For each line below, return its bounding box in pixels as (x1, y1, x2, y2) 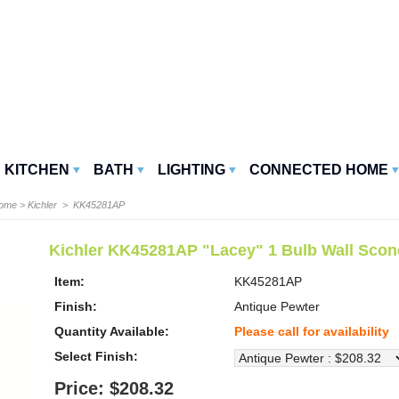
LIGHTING (158, 162, 225, 178)
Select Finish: (54, 349, 138, 364)
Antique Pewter (234, 299, 320, 314)
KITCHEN (4, 162, 69, 178)
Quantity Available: (54, 324, 169, 339)
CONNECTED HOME (249, 162, 388, 178)
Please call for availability (234, 324, 389, 339)
